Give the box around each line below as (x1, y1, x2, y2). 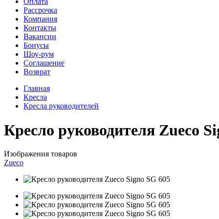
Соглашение (23, 59, 65, 67)
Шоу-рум (23, 50, 54, 59)
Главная (23, 84, 50, 93)
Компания (23, 15, 57, 23)
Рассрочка (23, 6, 57, 15)
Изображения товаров (4, 150, 77, 158)
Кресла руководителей (23, 102, 99, 110)
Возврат (23, 67, 50, 76)
